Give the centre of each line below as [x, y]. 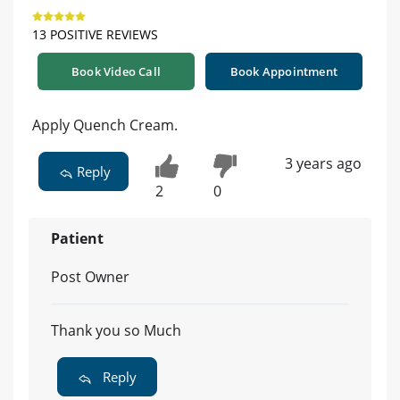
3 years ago [323, 164]
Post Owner [90, 276]
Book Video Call [116, 72]
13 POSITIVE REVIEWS [95, 35]
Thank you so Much [116, 330]
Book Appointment [284, 72]
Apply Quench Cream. [105, 125]
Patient [77, 238]
